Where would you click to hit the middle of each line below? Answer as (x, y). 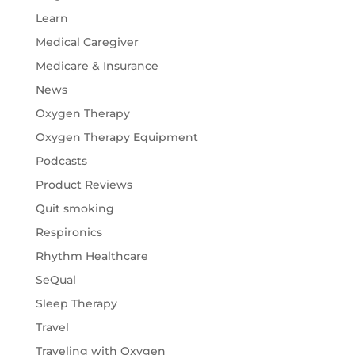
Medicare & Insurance (97, 66)
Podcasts (61, 161)
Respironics (69, 233)
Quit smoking (74, 209)
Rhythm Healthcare (92, 256)
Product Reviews (84, 185)
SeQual (55, 280)
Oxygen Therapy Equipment (116, 137)
